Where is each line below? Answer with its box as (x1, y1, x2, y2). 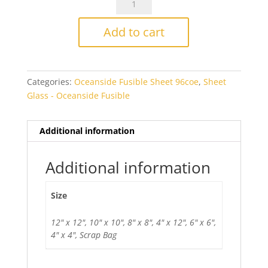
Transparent (78, 35, 128, 47)
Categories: (26, 76, 74, 88)
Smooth (78, 22, 109, 33)
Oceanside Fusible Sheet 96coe (74, 76, 199, 88)
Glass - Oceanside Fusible (26, 90, 130, 102)
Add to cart (103, 24, 165, 41)
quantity (78, 63, 112, 75)
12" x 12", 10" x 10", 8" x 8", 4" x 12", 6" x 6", (51, 217, 216, 229)
